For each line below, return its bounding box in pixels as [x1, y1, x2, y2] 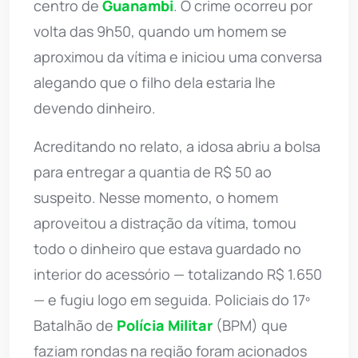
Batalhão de [34, 316, 117, 336]
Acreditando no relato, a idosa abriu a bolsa [34, 137, 320, 157]
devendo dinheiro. [34, 98, 156, 118]
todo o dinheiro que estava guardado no [34, 239, 301, 259]
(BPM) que [213, 316, 288, 336]
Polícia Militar [117, 316, 213, 336]
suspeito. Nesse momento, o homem [34, 188, 278, 208]
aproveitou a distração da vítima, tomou [34, 213, 296, 233]
